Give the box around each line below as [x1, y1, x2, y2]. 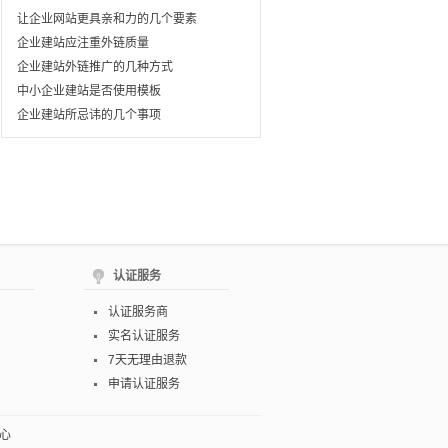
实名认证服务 [108, 329, 180, 343]
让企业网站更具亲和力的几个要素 [17, 12, 197, 26]
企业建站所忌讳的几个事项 [17, 108, 161, 122]
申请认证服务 [108, 377, 180, 391]
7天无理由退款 [108, 353, 187, 367]
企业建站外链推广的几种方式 [17, 60, 173, 74]
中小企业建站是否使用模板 [17, 84, 161, 98]
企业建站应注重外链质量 [17, 36, 149, 50]
